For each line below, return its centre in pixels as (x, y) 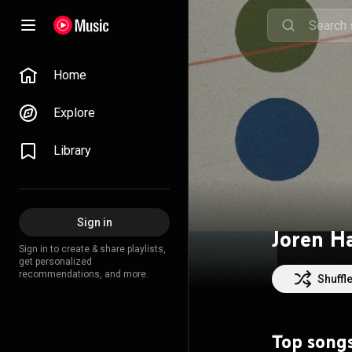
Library (72, 150)
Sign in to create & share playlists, (92, 249)
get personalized (55, 262)
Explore (74, 113)
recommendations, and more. (84, 274)
